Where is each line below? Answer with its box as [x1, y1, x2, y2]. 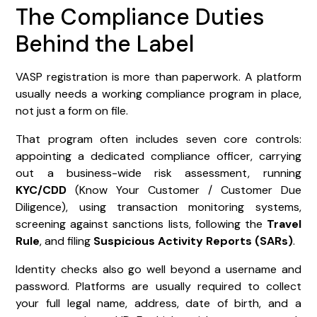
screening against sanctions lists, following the [16, 216, 267, 231]
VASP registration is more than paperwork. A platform [16, 69, 301, 84]
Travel [266, 216, 301, 231]
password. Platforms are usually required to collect [16, 278, 301, 294]
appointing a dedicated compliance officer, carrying [16, 148, 301, 163]
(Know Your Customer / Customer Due [67, 182, 301, 197]
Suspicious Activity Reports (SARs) [93, 233, 294, 248]
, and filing [40, 233, 94, 248]
